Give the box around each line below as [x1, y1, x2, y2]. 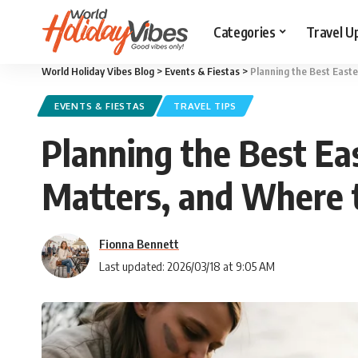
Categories [213, 22, 276, 41]
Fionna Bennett [99, 237, 179, 252]
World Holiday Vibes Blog [42, 65, 154, 78]
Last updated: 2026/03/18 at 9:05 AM [99, 259, 275, 274]
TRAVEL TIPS [173, 100, 237, 112]
